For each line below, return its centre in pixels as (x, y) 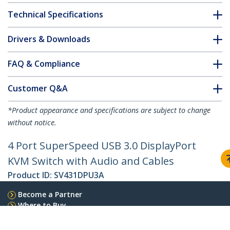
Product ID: (31, 175)
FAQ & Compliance (44, 64)
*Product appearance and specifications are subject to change (109, 110)
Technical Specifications (55, 15)
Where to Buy (42, 205)
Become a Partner (50, 195)
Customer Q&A (38, 89)
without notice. (32, 123)
